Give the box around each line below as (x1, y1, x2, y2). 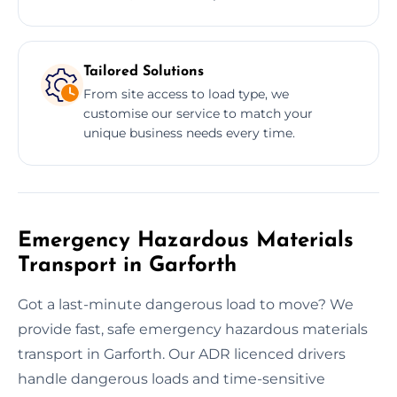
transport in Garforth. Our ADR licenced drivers (18, 345, 346, 362)
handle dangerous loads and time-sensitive (18, 370, 325, 387)
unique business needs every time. (83, 124, 295, 141)
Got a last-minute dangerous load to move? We (18, 295, 354, 313)
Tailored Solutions (83, 64, 204, 79)
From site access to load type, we (83, 85, 289, 102)
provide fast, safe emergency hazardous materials (18, 320, 368, 338)
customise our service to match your (83, 105, 313, 121)
